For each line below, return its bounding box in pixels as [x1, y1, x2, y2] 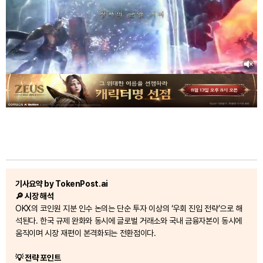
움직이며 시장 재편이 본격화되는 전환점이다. [15, 228, 156, 238]
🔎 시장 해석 [15, 191, 54, 201]
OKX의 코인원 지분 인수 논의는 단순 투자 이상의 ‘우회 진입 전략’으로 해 [15, 204, 242, 214]
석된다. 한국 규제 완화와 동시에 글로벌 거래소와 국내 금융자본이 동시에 [15, 216, 242, 226]
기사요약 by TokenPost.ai [15, 179, 108, 189]
